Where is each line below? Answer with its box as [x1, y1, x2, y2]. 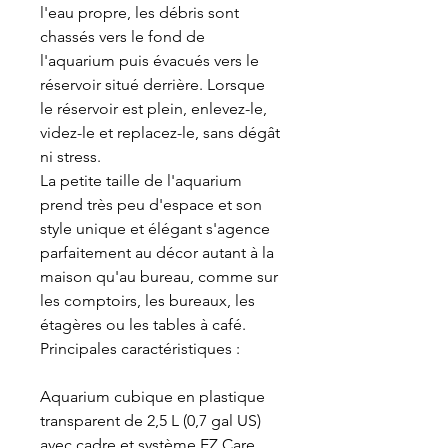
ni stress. [40, 147, 101, 167]
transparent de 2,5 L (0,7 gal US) [40, 411, 261, 431]
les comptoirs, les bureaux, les [40, 291, 255, 311]
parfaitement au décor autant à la [40, 243, 274, 263]
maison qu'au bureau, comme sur [40, 267, 278, 287]
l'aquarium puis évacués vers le [40, 51, 259, 71]
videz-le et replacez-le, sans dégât [40, 123, 280, 143]
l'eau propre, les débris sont [40, 3, 239, 23]
